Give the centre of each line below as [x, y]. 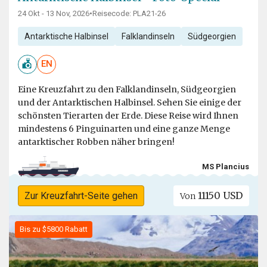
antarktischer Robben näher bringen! [96, 142]
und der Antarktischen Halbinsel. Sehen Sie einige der [130, 102]
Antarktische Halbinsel [66, 36]
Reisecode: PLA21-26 [129, 13]
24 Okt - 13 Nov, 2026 [54, 13]
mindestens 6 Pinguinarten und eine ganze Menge [124, 128]
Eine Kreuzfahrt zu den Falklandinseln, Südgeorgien [127, 89]
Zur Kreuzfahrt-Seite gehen [81, 195]
